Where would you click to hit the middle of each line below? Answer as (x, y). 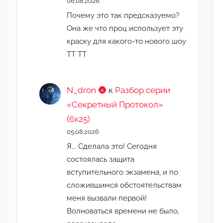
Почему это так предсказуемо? (123, 15)
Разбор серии (143, 90)
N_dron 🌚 (87, 90)
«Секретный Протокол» (115, 105)
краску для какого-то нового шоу (127, 41)
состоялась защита (101, 159)
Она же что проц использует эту (125, 28)
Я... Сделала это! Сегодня (112, 146)
